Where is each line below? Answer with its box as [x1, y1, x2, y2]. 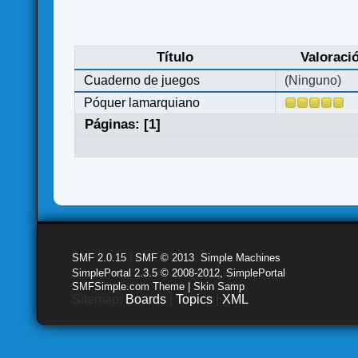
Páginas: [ [84, 117, 149, 133]
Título [157, 50, 194, 66]
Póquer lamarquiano [84, 96, 201, 110]
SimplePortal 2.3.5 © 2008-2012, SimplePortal [72, 266, 286, 279]
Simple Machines [201, 251, 281, 264]
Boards [125, 292, 167, 306]
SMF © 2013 [135, 251, 195, 264]
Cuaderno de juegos [84, 74, 201, 88]
